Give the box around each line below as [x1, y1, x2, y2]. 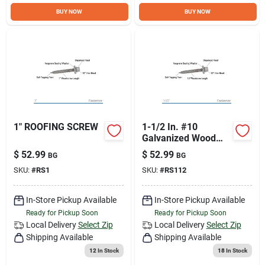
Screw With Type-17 [141, 143, 227, 155]
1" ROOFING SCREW [13, 121, 98, 132]
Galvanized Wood [141, 132, 216, 144]
